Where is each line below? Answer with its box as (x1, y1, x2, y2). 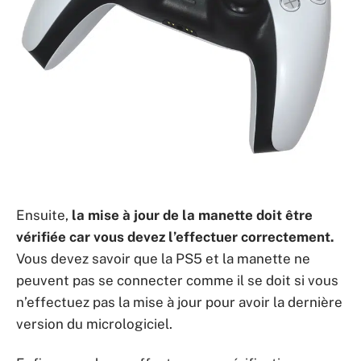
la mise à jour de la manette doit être (72, 206, 313, 223)
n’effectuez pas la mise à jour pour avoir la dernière (16, 293, 342, 310)
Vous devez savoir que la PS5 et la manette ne (16, 250, 310, 267)
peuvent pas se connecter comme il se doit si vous (16, 272, 338, 288)
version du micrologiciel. (16, 315, 172, 332)
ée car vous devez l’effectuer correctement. (50, 228, 334, 245)
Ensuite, (16, 206, 72, 223)
